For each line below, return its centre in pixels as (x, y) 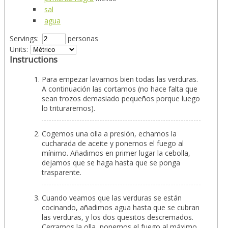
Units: (19, 49)
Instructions (34, 60)
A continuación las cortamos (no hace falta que (120, 89)
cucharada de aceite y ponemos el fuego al (113, 144)
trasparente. (62, 173)
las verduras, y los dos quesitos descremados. (118, 217)
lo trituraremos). (68, 108)
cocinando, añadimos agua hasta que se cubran (121, 208)
